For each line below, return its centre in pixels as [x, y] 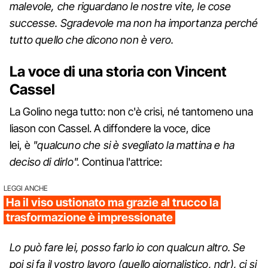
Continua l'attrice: [121, 162]
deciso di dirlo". [45, 162]
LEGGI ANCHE [26, 188]
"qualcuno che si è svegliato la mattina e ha [133, 145]
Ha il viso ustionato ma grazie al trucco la [112, 202]
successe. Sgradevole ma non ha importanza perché [134, 23]
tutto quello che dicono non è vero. [92, 39]
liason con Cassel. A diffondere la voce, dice [110, 128]
